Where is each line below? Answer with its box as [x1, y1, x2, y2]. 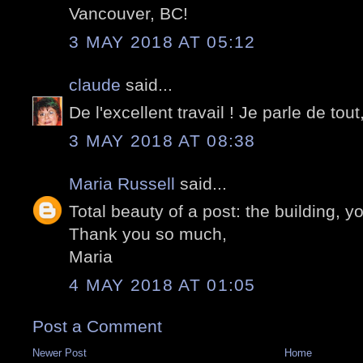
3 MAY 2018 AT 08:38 [69, 130, 256, 150]
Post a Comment [32, 316, 162, 335]
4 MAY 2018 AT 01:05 [69, 275, 256, 294]
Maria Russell [69, 173, 175, 193]
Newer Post [32, 346, 87, 359]
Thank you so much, [69, 224, 227, 244]
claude [69, 75, 121, 94]
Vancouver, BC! [69, 4, 188, 23]
